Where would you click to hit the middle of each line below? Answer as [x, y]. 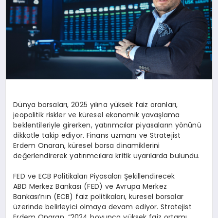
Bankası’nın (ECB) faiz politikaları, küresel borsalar [98, 197]
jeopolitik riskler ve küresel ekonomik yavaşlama [97, 115]
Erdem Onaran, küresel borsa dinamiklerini [87, 146]
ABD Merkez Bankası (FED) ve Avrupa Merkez [90, 187]
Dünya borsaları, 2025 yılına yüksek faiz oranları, [96, 105]
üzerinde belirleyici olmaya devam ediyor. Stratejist [102, 207]
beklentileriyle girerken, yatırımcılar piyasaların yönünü [107, 125]
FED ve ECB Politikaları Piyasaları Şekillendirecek [94, 176]
